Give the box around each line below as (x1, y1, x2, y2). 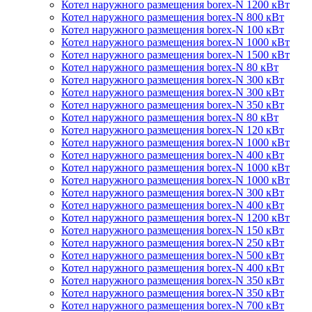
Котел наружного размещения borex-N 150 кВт (61, 224, 284, 236)
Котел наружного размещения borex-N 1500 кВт (61, 49, 290, 61)
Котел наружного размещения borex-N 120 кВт (61, 124, 284, 136)
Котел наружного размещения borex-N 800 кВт (61, 11, 284, 23)
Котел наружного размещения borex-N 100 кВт (61, 24, 284, 36)
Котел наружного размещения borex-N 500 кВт (61, 249, 284, 261)
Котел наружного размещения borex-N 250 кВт (61, 237, 284, 249)
